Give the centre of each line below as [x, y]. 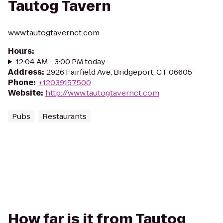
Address [25, 72]
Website [24, 93]
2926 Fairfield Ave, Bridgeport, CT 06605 [119, 72]
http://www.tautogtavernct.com [102, 93]
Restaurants [64, 116]
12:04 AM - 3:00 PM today [60, 61]
